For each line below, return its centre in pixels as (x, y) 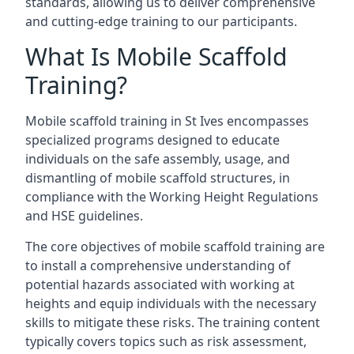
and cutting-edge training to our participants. (161, 21)
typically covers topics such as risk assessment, (166, 341)
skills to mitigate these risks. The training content (173, 322)
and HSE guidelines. (84, 216)
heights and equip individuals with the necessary (171, 303)
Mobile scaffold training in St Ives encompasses (167, 121)
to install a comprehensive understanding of (158, 265)
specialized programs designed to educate (153, 140)
